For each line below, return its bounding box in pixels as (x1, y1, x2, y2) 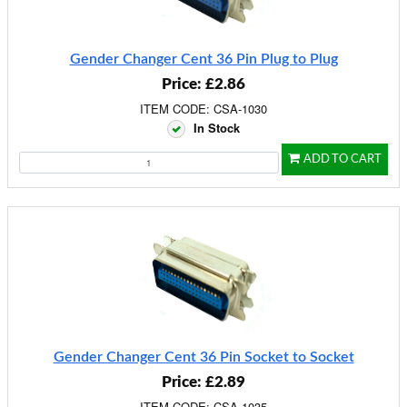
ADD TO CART (303, 154, 382, 165)
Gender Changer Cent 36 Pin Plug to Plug (69, 52, 338, 66)
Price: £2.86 (162, 76, 245, 92)
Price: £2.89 (162, 374, 245, 390)
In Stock (194, 119, 240, 136)
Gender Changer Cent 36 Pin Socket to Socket (53, 350, 354, 364)
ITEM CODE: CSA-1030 (140, 100, 267, 117)
